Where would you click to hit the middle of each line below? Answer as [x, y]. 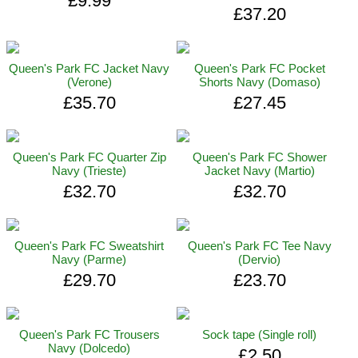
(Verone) [89, 82]
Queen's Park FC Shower [259, 157]
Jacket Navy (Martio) [259, 171]
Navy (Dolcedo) [89, 348]
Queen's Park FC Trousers [89, 335]
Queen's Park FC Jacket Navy [89, 69]
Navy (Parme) [89, 260]
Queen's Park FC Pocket [259, 69]
